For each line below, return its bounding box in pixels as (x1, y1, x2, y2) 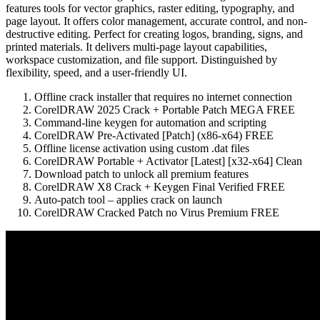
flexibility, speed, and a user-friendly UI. (6, 66, 187, 79)
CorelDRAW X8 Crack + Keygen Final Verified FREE (34, 180, 285, 193)
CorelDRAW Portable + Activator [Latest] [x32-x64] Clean (34, 154, 302, 167)
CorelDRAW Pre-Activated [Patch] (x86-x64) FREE (34, 129, 274, 141)
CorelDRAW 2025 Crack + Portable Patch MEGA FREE (34, 103, 295, 116)
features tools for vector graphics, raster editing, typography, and (6, 1, 294, 14)
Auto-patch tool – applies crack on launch (34, 193, 222, 206)
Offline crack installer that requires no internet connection (34, 90, 292, 103)
